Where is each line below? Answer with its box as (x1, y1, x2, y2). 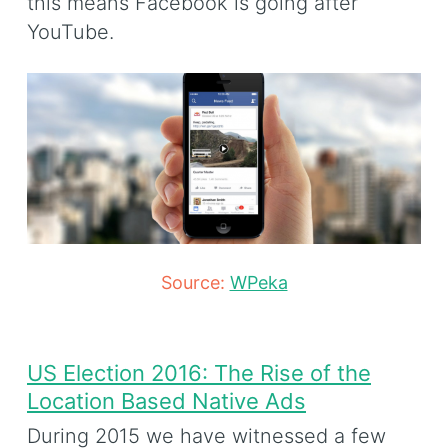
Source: (160, 272, 230, 294)
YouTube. (27, 19, 114, 44)
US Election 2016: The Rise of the (27, 359, 371, 386)
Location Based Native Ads (27, 387, 306, 414)
